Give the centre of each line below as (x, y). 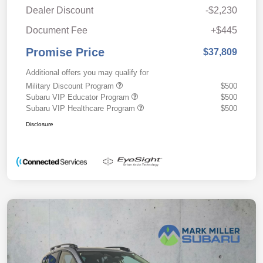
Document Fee (57, 31)
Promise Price (65, 53)
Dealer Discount (60, 11)
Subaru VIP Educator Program (79, 97)
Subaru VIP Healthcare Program (82, 109)
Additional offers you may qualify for (87, 73)
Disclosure (40, 124)
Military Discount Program (71, 86)
